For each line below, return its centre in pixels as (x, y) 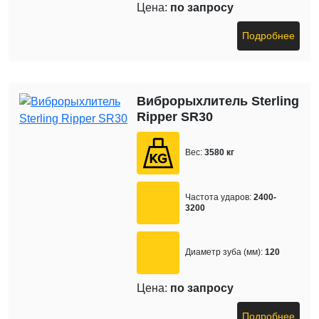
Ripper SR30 (175, 116)
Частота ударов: (219, 197)
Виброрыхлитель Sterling (218, 101)
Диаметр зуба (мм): (224, 252)
